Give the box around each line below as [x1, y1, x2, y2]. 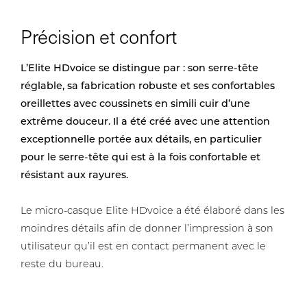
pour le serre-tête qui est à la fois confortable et [21, 153, 260, 164]
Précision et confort [21, 23, 177, 49]
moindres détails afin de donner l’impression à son [21, 224, 273, 235]
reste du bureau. [21, 260, 103, 271]
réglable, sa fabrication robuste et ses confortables [21, 82, 275, 93]
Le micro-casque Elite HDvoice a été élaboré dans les [21, 206, 284, 217]
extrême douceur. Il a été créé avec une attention [21, 117, 270, 128]
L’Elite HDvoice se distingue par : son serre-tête [21, 64, 258, 75]
